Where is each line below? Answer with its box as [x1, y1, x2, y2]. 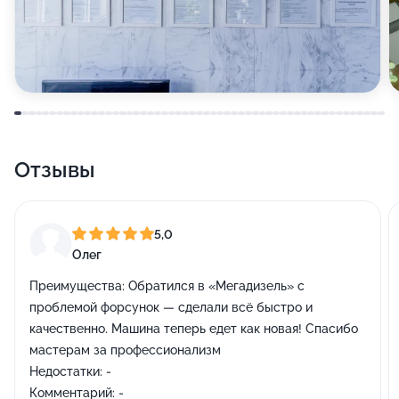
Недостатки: [29, 364, 102, 379]
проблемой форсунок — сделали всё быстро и [29, 300, 313, 314]
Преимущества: [29, 279, 125, 293]
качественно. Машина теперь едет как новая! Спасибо [29, 322, 358, 336]
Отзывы [14, 157, 95, 183]
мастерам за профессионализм [29, 343, 221, 357]
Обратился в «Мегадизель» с [125, 279, 305, 293]
